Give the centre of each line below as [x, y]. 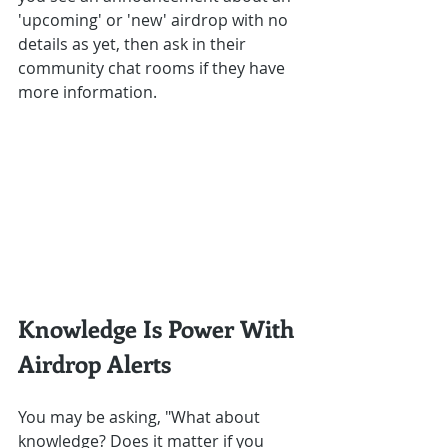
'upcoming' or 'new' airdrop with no [155, 20]
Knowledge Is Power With [159, 328]
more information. [87, 92]
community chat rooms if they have [153, 68]
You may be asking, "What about [141, 417]
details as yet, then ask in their [134, 44]
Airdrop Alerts [94, 363]
